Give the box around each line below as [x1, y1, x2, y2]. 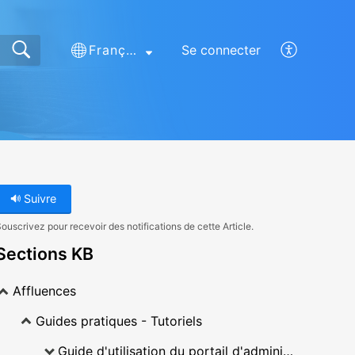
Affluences [12, 283, 76, 300]
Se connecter [181, 42, 261, 59]
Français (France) [125, 42, 136, 59]
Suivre [20, 191, 56, 205]
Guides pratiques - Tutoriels [35, 313, 202, 330]
